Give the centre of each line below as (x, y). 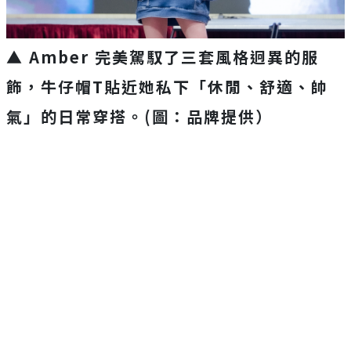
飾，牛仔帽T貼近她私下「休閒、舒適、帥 (167, 86)
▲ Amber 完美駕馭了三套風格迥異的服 (163, 56)
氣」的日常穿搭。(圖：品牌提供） (139, 116)
